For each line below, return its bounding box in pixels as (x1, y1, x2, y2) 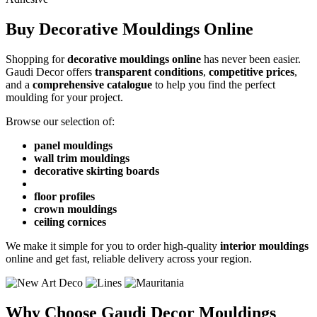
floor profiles (34, 190, 95, 202)
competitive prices (209, 65, 294, 78)
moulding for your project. (6, 91, 123, 103)
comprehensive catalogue (33, 78, 152, 91)
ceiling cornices (34, 215, 106, 228)
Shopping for (6, 52, 67, 65)
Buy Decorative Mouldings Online (6, 20, 253, 39)
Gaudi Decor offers (6, 65, 95, 78)
